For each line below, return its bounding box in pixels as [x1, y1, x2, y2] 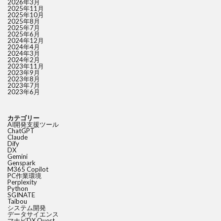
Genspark [7, 159, 36, 167]
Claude [7, 133, 28, 142]
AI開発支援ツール [7, 120, 59, 129]
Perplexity [7, 178, 37, 186]
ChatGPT [7, 127, 35, 135]
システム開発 [7, 204, 46, 212]
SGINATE [7, 191, 35, 199]
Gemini [7, 152, 28, 161]
